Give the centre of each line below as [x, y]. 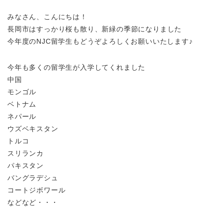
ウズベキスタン [33, 129]
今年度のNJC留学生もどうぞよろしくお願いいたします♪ [100, 41]
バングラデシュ [33, 178]
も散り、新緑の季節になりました [127, 29]
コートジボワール [37, 190]
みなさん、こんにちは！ [47, 17]
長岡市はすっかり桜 [40, 29]
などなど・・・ [33, 202]
